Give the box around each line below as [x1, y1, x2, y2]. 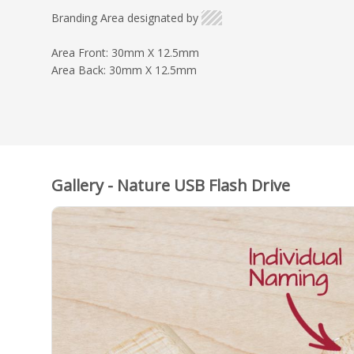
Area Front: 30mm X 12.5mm [51, 44, 199, 60]
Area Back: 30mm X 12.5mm [51, 62, 197, 77]
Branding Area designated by [51, 9, 198, 25]
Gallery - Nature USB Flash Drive [51, 174, 290, 196]
